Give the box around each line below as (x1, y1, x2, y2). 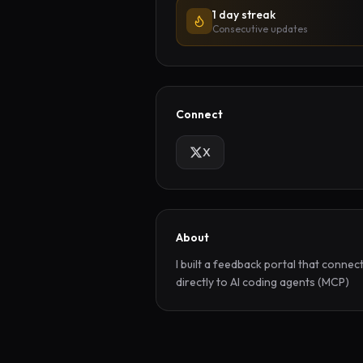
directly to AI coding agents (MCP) (176, 275, 349, 289)
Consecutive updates (212, 23, 308, 35)
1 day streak (212, 7, 275, 22)
